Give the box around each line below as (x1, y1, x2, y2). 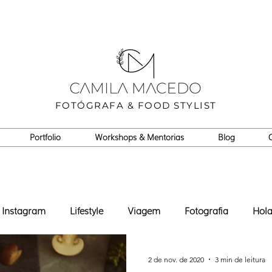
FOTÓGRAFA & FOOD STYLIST (55, 100, 217, 111)
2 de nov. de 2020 (148, 254, 204, 264)
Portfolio (30, 131, 61, 143)
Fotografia (185, 203, 228, 217)
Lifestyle (70, 203, 103, 217)
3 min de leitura (215, 254, 265, 264)
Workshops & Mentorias (95, 131, 184, 143)
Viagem (127, 203, 160, 217)
